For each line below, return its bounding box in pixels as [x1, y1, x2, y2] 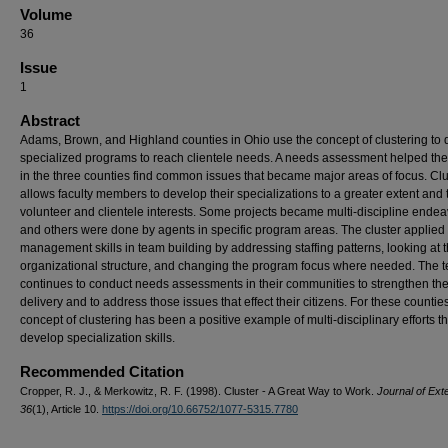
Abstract [20, 112, 80, 129]
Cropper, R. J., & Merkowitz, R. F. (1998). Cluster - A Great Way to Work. [20, 385, 377, 397]
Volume [20, 6, 72, 23]
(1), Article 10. [32, 403, 102, 415]
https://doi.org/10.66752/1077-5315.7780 [102, 403, 298, 415]
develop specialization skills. [20, 331, 175, 345]
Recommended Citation [20, 363, 184, 380]
